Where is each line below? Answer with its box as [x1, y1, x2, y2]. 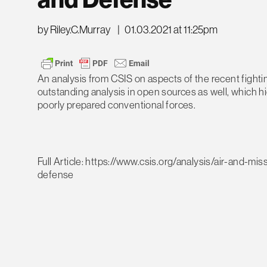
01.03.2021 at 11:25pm [125, 24, 218, 36]
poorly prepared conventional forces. [38, 99, 196, 111]
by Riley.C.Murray [38, 24, 110, 36]
